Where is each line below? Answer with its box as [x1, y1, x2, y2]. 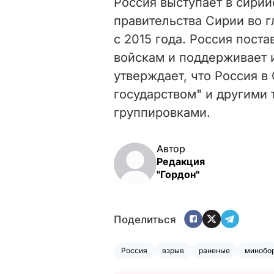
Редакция [157, 155, 205, 168]
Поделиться [114, 213, 176, 226]
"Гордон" [157, 168, 199, 180]
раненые [199, 245, 230, 255]
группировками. [114, 105, 210, 120]
